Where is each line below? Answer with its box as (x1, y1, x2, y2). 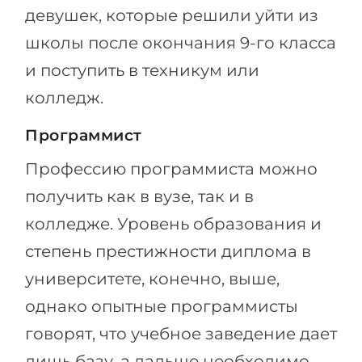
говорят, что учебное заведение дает (25, 324, 337, 343)
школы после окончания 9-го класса (25, 33, 336, 53)
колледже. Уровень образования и (25, 214, 322, 234)
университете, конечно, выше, (25, 269, 280, 288)
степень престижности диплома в (25, 242, 311, 261)
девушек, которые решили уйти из (25, 6, 318, 25)
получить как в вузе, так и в (25, 187, 254, 206)
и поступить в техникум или (25, 61, 259, 80)
